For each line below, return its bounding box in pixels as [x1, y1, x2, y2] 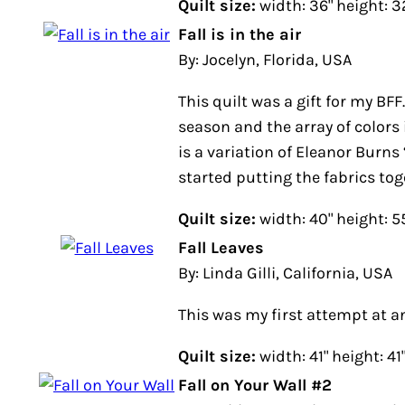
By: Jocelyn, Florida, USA [178, 50, 352, 70]
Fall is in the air [178, 24, 301, 44]
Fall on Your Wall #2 [178, 375, 332, 395]
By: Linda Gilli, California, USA [178, 263, 392, 283]
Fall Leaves [178, 238, 264, 258]
